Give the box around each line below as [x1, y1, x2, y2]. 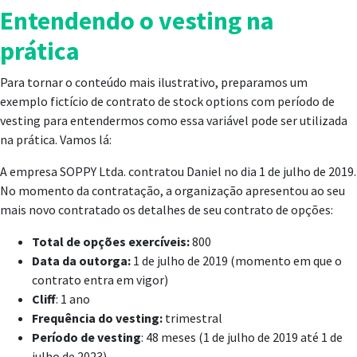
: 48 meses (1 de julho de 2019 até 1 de [141, 329, 343, 345]
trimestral [163, 310, 222, 326]
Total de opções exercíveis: [32, 233, 190, 249]
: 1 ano [56, 291, 90, 307]
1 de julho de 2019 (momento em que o [131, 253, 342, 269]
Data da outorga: [32, 253, 131, 269]
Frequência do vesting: [32, 310, 163, 326]
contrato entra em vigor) [32, 272, 168, 288]
